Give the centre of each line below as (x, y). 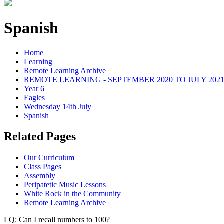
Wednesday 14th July (58, 106)
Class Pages (43, 167)
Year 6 (34, 88)
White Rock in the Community (72, 194)
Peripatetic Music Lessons (65, 185)
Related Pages (40, 137)
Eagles (34, 97)
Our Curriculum (49, 158)
